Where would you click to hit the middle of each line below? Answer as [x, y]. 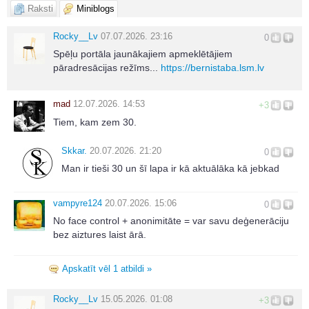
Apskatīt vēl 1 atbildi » [107, 269]
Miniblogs [96, 8]
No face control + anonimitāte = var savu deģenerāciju [171, 221]
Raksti [40, 8]
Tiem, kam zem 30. [95, 122]
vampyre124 [78, 203]
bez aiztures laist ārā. [100, 235]
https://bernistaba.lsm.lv [212, 68]
